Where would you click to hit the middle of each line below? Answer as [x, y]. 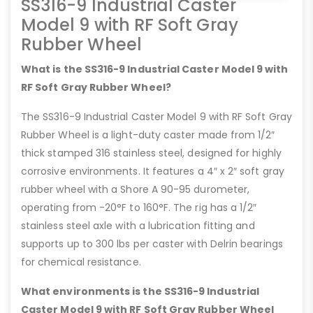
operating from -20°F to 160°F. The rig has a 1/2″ [139, 208]
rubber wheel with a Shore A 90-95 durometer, [136, 190]
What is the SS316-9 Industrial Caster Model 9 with [155, 70]
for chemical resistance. [81, 262]
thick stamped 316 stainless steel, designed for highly [151, 153]
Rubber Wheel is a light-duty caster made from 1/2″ [148, 135]
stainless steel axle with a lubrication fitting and [138, 226]
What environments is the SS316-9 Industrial [140, 292]
